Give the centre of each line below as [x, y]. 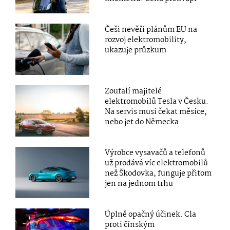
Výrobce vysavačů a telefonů [155, 153]
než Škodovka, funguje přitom [158, 173]
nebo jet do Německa [142, 122]
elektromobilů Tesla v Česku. [157, 101]
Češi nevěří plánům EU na [151, 30]
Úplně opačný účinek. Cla [151, 214]
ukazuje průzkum [136, 50]
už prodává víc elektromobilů [157, 163]
